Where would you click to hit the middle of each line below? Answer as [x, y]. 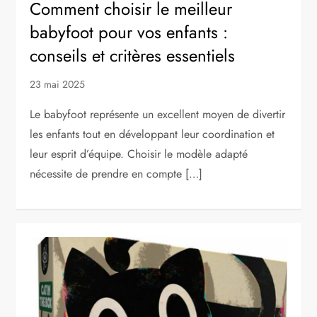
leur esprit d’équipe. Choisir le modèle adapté [139, 154]
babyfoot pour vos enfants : [129, 32]
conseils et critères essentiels [133, 55]
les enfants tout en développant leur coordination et [152, 134]
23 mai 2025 [58, 84]
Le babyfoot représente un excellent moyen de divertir [158, 114]
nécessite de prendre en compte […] [116, 173]
